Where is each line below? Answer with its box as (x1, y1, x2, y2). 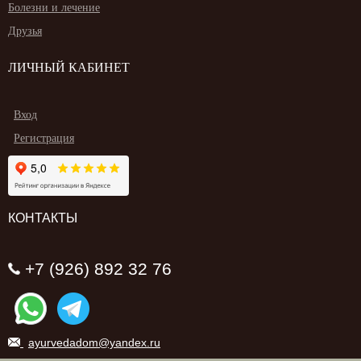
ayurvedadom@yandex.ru (28, 335, 160, 349)
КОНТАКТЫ (8, 210, 77, 225)
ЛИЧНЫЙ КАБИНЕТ (8, 60, 130, 74)
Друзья (8, 24, 42, 37)
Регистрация (14, 131, 74, 144)
